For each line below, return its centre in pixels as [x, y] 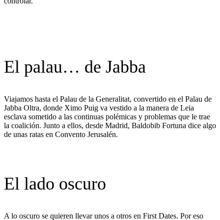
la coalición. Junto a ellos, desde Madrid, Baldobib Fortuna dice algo [110, 125]
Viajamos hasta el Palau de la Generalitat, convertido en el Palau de [108, 99]
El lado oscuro [55, 183]
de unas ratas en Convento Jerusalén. [61, 134]
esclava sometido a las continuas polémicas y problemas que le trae [107, 116]
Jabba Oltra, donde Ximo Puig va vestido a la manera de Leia [99, 108]
